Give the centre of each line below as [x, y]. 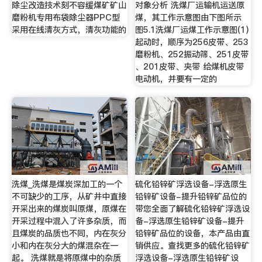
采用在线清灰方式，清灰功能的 [69, 30]
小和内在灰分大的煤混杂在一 [65, 246]
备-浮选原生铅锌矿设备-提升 [190, 221]
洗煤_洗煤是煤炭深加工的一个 [67, 185]
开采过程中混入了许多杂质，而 [69, 221]
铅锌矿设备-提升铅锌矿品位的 [191, 197]
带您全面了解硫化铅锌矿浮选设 [193, 209]
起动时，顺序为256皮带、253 [192, 42]
